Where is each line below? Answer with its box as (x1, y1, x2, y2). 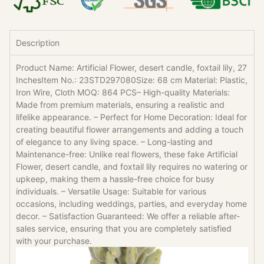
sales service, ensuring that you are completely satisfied (16, 223, 232, 234)
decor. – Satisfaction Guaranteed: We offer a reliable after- (16, 211, 240, 222)
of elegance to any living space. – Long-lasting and (16, 137, 213, 147)
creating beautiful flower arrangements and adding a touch (16, 124, 243, 135)
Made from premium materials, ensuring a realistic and (16, 100, 225, 110)
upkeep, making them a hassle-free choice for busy (16, 174, 214, 184)
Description (16, 38, 60, 48)
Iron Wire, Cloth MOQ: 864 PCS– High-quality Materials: (16, 87, 230, 98)
